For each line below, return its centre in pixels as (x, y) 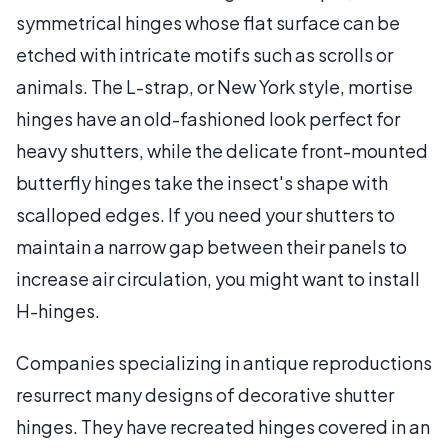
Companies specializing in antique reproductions (224, 362)
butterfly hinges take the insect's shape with (202, 182)
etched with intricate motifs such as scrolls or (204, 54)
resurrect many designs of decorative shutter (205, 394)
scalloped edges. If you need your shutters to (205, 214)
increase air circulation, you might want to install (218, 278)
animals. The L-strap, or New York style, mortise (214, 86)
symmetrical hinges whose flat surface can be (208, 22)
